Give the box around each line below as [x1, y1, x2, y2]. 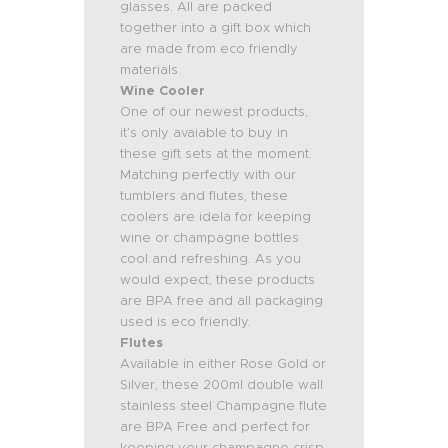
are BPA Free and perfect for [120, 418, 311, 436]
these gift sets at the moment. [120, 145, 313, 163]
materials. [120, 61, 182, 79]
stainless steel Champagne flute [120, 397, 328, 415]
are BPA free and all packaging [120, 292, 324, 310]
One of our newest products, [120, 103, 309, 121]
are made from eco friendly [120, 40, 299, 58]
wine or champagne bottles [120, 229, 300, 247]
